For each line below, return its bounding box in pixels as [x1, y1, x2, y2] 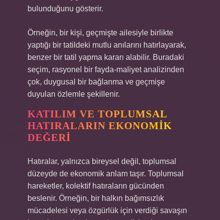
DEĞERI [27, 132, 71, 143]
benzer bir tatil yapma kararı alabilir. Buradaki [27, 53, 184, 61]
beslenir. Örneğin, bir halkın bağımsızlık [27, 194, 164, 202]
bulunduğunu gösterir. [27, 4, 103, 13]
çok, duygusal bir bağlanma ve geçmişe [27, 78, 165, 86]
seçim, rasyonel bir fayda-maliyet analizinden [27, 65, 184, 74]
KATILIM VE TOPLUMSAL [27, 108, 167, 120]
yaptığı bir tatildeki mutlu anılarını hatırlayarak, [27, 41, 186, 49]
